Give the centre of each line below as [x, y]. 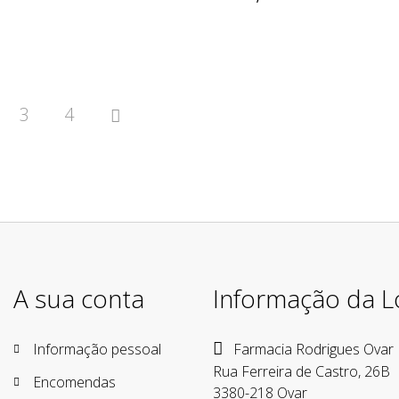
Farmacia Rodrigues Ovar [312, 350]
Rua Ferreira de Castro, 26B [301, 372]
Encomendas [74, 383]
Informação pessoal [97, 350]
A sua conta [79, 299]
